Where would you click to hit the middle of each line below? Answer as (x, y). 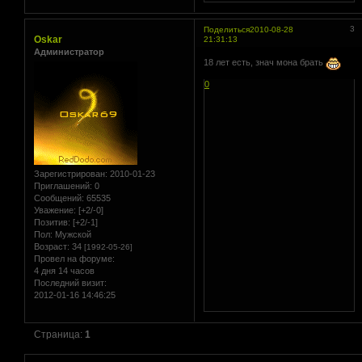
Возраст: (52, 247)
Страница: (60, 334)
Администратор (69, 51)
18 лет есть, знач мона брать (265, 63)
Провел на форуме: (74, 259)
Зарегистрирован (69, 174)
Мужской (72, 235)
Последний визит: (70, 283)
